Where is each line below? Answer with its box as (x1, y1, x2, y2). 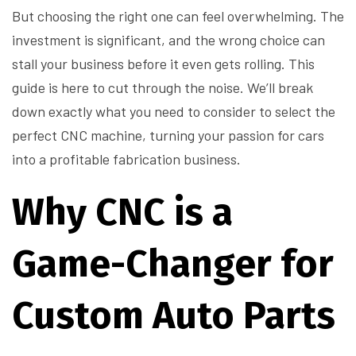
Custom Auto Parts (12, 292, 335, 339)
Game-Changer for (12, 241, 334, 288)
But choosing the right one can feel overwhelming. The (12, 7, 344, 25)
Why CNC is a (12, 189, 233, 236)
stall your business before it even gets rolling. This (12, 55, 315, 73)
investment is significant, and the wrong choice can (12, 31, 325, 49)
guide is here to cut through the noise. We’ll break (12, 79, 313, 97)
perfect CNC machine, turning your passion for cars (12, 126, 324, 145)
